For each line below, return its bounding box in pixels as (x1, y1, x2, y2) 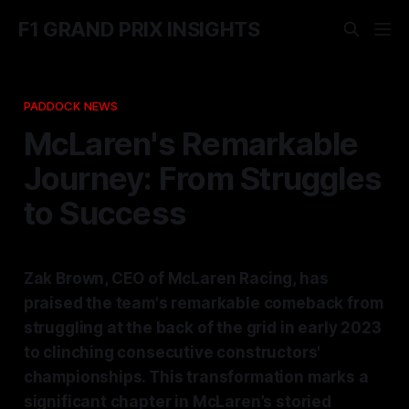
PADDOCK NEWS (23, 98, 119, 113)
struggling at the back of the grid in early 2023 (23, 318, 382, 337)
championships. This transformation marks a (23, 367, 369, 386)
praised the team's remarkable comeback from (23, 293, 383, 312)
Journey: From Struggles (23, 158, 383, 197)
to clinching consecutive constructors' (23, 342, 321, 362)
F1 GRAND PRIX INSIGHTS (18, 17, 260, 41)
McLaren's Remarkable (23, 123, 359, 163)
